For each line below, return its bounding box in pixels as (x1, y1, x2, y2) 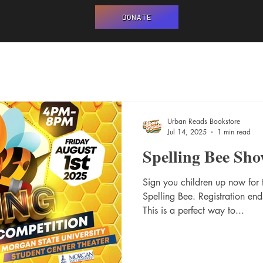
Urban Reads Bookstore (167, 116, 240, 126)
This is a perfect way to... (143, 204, 244, 217)
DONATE (122, 13, 152, 21)
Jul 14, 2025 (167, 127, 207, 137)
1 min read (217, 127, 251, 137)
